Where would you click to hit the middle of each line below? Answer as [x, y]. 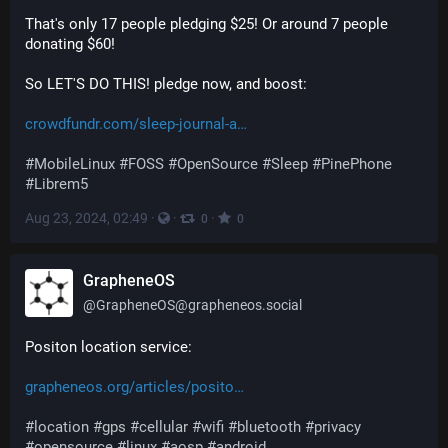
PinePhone [356, 164]
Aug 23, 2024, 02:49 [86, 218]
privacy [337, 427]
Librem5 [61, 184]
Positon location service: [108, 347]
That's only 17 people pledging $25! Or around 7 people [206, 24]
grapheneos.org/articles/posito [129, 387]
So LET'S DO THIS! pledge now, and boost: [166, 84]
